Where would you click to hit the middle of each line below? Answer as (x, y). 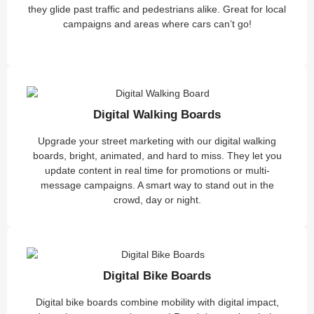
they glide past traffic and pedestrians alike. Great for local (157, 9)
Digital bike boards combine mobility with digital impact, (157, 302)
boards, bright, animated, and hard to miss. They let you (157, 156)
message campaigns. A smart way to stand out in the (157, 185)
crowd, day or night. (157, 200)
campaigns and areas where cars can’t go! (157, 24)
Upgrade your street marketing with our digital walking (157, 141)
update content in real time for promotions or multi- (157, 171)
